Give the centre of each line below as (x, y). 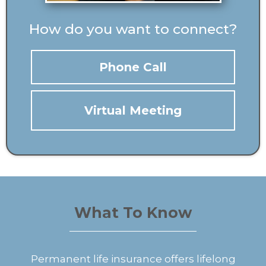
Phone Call (133, 67)
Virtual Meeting (133, 110)
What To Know (133, 213)
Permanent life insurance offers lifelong (133, 259)
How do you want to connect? (133, 29)
